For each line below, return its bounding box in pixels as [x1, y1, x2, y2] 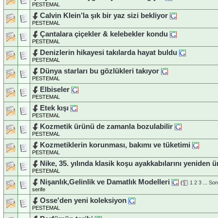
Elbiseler [40, 85, 70, 93]
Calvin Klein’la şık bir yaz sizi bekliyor [40, 11, 168, 19]
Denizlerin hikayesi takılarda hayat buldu [40, 48, 177, 56]
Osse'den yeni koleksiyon [40, 196, 127, 204]
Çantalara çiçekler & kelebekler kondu [40, 30, 168, 38]
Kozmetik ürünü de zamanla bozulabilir [40, 122, 173, 130]
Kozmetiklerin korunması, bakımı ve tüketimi [40, 141, 190, 149]
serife [32, 186, 45, 193]
